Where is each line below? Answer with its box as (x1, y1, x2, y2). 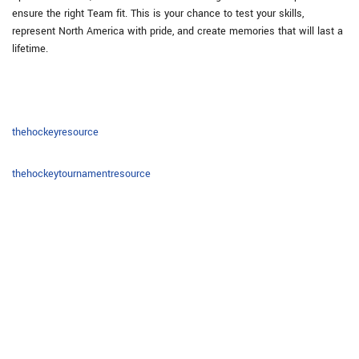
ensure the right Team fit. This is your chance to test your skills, (12, 6, 304, 21)
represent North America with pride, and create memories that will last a (12, 24, 343, 38)
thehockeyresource (12, 125, 99, 139)
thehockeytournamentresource (12, 167, 151, 181)
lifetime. (12, 42, 48, 56)
